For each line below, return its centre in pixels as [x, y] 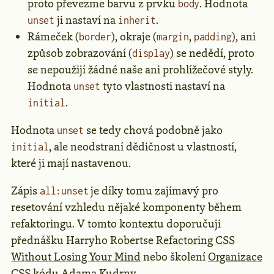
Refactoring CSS [195, 240]
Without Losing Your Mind [76, 257]
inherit [137, 20]
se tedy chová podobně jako [154, 130]
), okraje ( [134, 36]
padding [213, 36]
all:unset [64, 191]
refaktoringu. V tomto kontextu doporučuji [116, 224]
